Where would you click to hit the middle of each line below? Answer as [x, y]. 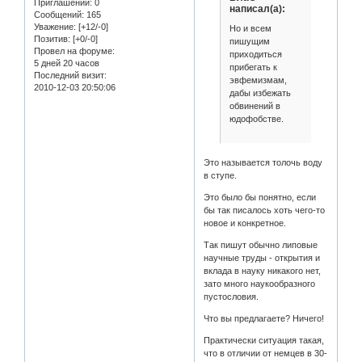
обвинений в [255, 105]
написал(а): [257, 9]
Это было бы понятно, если [260, 198]
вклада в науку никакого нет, [263, 271]
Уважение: [55, 26]
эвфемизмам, [258, 80]
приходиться [255, 54]
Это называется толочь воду [263, 163]
